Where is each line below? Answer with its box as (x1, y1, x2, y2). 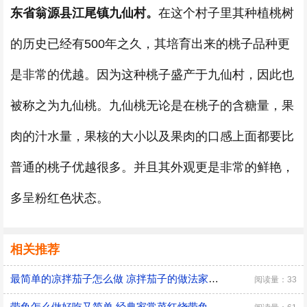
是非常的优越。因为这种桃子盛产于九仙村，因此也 (10, 68, 294, 82)
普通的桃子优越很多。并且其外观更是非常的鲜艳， (10, 160, 294, 174)
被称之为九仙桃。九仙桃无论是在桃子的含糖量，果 (10, 99, 294, 112)
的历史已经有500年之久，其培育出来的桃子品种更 (10, 37, 290, 51)
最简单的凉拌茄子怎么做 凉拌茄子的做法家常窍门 (208, 273, 219, 284)
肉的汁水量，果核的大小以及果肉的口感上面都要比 (10, 130, 294, 143)
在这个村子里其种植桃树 (158, 6, 294, 20)
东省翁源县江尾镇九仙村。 (10, 6, 158, 20)
